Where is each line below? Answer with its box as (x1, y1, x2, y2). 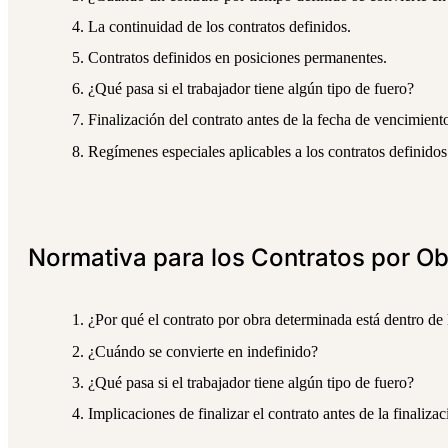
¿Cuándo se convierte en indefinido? (88, 342, 318, 360)
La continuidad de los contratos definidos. (88, 17, 351, 35)
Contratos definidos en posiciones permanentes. (88, 48, 387, 66)
